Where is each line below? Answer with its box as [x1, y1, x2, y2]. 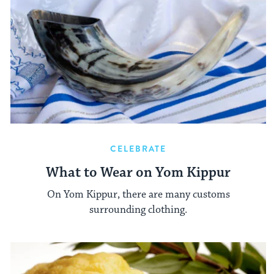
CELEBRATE [109, 142, 167, 155]
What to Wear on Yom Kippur [46, 163, 231, 182]
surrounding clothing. [89, 203, 187, 217]
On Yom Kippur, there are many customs [46, 188, 230, 202]
